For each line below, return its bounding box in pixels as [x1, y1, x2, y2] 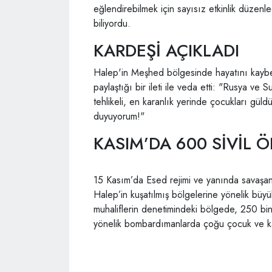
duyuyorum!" [93, 109, 144, 123]
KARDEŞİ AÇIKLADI [93, 38, 239, 63]
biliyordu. [93, 16, 131, 30]
